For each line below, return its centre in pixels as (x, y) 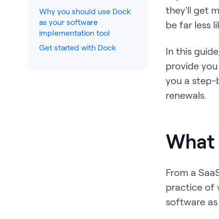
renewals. (186, 95)
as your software (68, 22)
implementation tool (75, 33)
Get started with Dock (77, 47)
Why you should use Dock (85, 11)
